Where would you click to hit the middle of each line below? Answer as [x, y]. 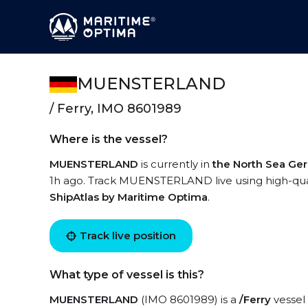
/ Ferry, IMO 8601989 [115, 109]
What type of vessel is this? [127, 275]
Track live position [128, 235]
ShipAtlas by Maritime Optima [129, 197]
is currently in [175, 164]
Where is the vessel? [109, 139]
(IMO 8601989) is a [189, 299]
